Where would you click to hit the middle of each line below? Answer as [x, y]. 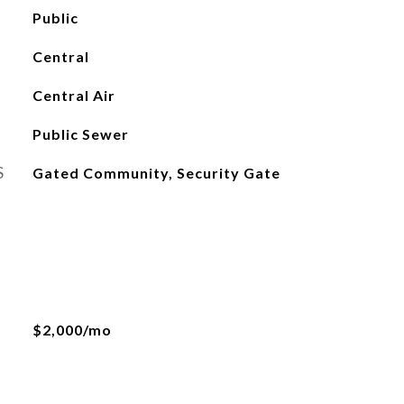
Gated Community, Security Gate [156, 173]
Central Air [73, 95]
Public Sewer [80, 134]
